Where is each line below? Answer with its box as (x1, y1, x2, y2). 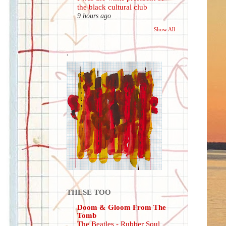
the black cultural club (77, 3, 147, 12)
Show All (154, 26, 175, 32)
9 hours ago (77, 12, 111, 20)
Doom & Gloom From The (77, 203, 166, 212)
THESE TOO (67, 187, 111, 196)
